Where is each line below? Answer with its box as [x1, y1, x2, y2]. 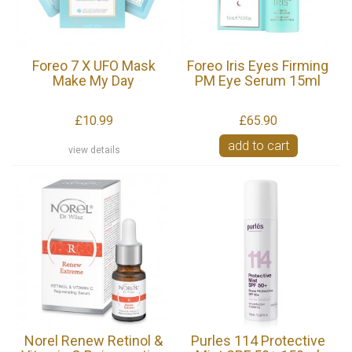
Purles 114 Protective [190, 332, 325, 349]
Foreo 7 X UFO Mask [31, 57, 156, 74]
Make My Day [53, 71, 135, 89]
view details [68, 144, 120, 156]
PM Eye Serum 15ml [195, 71, 321, 89]
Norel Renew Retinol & [24, 332, 163, 349]
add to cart [227, 138, 289, 154]
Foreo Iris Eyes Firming [187, 57, 329, 74]
